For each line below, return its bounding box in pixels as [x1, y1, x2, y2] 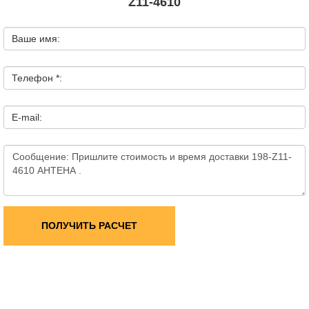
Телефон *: [12, 72, 62, 83]
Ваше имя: [12, 33, 60, 44]
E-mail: [12, 112, 42, 123]
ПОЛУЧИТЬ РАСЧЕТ [41, 220, 137, 231]
